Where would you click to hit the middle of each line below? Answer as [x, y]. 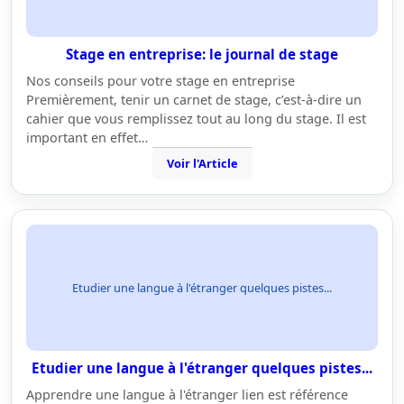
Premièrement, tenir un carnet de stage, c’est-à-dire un [194, 100]
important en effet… [87, 138]
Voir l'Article [202, 163]
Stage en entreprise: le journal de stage [202, 54]
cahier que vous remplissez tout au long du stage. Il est [196, 119]
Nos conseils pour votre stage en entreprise [161, 81]
